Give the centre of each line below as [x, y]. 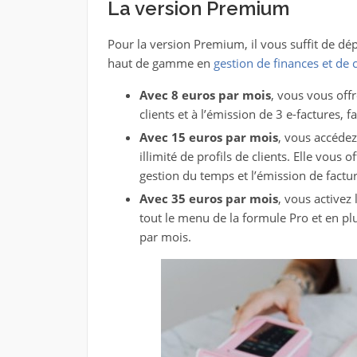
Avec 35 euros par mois [208, 198]
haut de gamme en [159, 63]
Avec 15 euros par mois [208, 137]
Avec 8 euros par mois [205, 95]
